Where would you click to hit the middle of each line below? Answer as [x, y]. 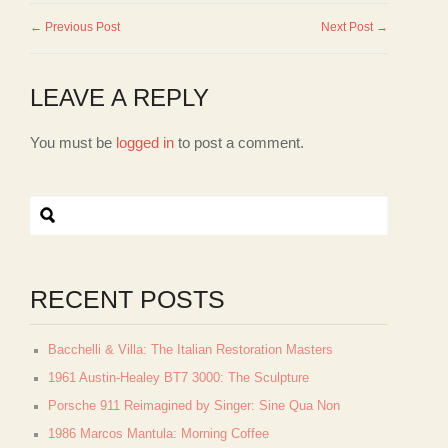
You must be [73, 143]
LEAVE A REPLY [119, 97]
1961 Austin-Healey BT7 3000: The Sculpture [178, 378]
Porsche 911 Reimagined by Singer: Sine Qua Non [194, 406]
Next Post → [355, 27]
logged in [145, 143]
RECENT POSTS [127, 299]
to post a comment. [239, 143]
